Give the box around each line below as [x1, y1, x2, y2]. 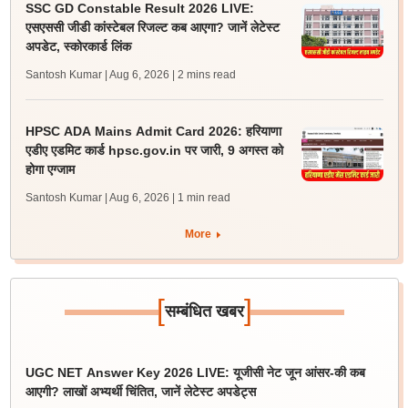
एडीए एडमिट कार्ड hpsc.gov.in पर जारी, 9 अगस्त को [25, 143, 283, 158]
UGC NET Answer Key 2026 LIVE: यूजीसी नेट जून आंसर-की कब [25, 365, 365, 380]
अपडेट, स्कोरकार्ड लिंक [25, 39, 131, 54]
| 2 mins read [171, 68, 236, 81]
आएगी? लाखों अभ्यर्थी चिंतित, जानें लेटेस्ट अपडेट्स [25, 384, 256, 399]
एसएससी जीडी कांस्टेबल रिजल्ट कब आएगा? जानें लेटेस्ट [25, 20, 280, 35]
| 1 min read [171, 191, 230, 204]
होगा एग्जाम [25, 162, 75, 177]
